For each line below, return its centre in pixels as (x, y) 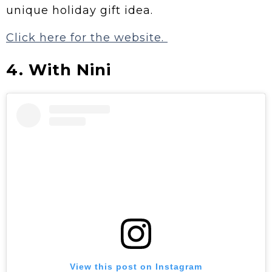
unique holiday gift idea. (81, 10)
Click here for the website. (87, 37)
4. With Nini (59, 70)
